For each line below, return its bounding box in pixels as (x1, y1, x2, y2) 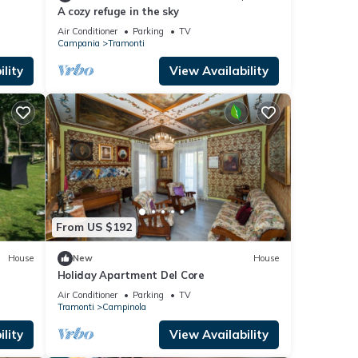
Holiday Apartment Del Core (57, 268, 205, 281)
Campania (57, 38, 100, 50)
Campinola (101, 300, 146, 312)
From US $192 (55, 220, 132, 235)
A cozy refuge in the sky (57, 5, 179, 18)
